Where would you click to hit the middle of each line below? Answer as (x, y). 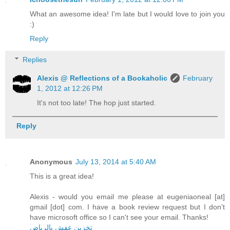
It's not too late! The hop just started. (97, 103)
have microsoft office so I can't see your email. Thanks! (119, 217)
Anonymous (51, 162)
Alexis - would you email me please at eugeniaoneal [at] (127, 197)
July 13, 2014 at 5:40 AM (116, 162)
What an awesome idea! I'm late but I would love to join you (127, 14)
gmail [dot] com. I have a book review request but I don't (127, 207)
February (198, 78)
